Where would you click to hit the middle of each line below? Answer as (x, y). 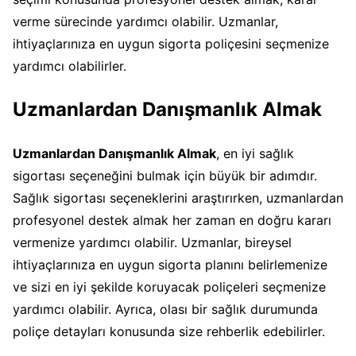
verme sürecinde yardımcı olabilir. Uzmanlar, (145, 21)
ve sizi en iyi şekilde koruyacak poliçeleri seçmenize (169, 286)
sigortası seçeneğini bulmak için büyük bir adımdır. (165, 175)
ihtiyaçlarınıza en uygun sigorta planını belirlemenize (170, 264)
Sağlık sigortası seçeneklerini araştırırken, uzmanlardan (178, 197)
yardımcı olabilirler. (70, 66)
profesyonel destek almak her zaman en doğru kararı (172, 220)
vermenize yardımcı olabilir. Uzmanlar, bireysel (152, 242)
